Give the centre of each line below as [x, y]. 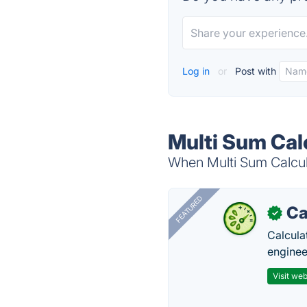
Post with [255, 71]
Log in [198, 71]
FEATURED [189, 209]
